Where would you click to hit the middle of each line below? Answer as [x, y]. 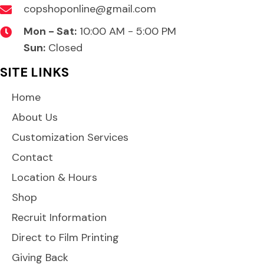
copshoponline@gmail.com [90, 9]
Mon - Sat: [50, 32]
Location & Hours [55, 178]
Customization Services [70, 138]
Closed [64, 48]
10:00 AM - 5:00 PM [126, 32]
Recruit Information [59, 218]
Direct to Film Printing [65, 238]
